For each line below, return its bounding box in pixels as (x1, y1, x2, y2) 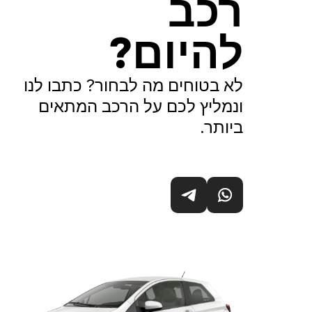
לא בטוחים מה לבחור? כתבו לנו (23, 75, 243, 96)
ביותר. (199, 117, 243, 138)
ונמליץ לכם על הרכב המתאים (38, 96, 243, 117)
